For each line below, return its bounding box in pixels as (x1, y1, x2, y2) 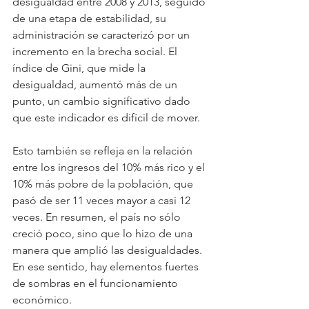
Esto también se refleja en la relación (12, 143, 195, 157)
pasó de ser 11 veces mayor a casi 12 (12, 193, 193, 207)
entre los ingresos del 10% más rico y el (12, 160, 208, 174)
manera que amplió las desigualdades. (12, 243, 205, 257)
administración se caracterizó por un (12, 28, 192, 41)
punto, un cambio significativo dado (12, 94, 193, 108)
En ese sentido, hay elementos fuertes (12, 259, 201, 273)
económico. (12, 292, 72, 306)
